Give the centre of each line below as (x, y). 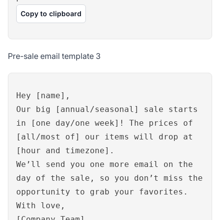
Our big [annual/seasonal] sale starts (107, 109)
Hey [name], (43, 95)
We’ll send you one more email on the (105, 164)
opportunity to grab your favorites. (102, 192)
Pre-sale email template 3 (54, 56)
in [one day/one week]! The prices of (105, 123)
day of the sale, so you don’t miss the (110, 178)
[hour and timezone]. (65, 150)
